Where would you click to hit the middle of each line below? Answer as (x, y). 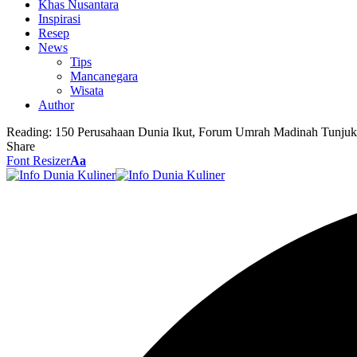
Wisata (87, 90)
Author (56, 105)
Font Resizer (38, 161)
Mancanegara (104, 76)
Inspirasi (59, 19)
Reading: (29, 132)
